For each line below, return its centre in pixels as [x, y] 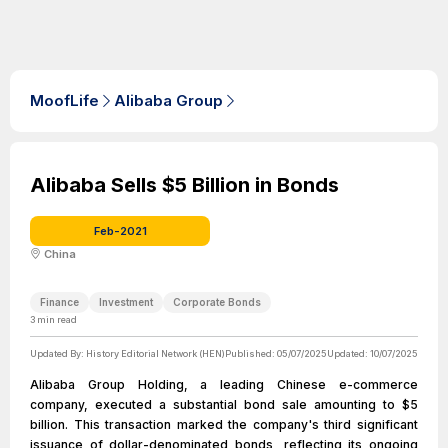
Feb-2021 [120, 231]
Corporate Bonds [217, 302]
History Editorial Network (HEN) [155, 353]
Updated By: [58, 353]
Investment [126, 302]
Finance [59, 302]
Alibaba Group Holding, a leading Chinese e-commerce [224, 384]
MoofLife [64, 100]
